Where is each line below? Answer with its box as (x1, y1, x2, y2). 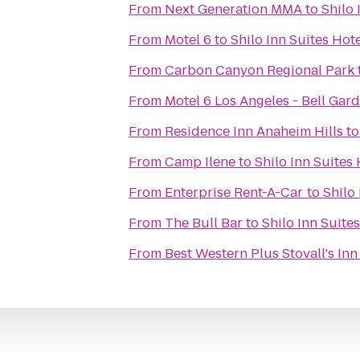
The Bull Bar (165, 214, 243, 232)
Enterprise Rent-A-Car (165, 183, 304, 202)
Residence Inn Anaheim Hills (165, 122, 343, 141)
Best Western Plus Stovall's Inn (165, 244, 358, 263)
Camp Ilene (165, 153, 235, 171)
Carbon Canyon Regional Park (165, 61, 354, 80)
